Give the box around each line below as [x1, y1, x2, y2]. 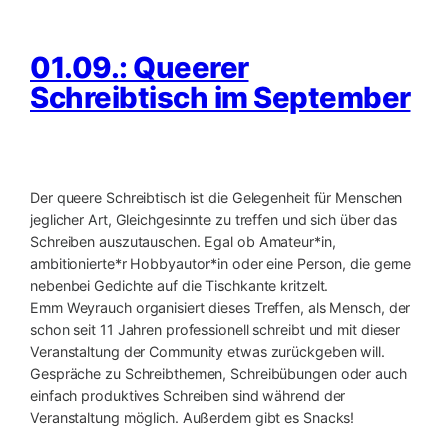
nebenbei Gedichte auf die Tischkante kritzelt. [30, 277, 329, 295]
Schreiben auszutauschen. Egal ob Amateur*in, [30, 233, 336, 251]
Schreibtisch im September [30, 79, 411, 115]
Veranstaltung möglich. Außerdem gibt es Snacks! [30, 409, 355, 427]
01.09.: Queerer [30, 49, 249, 85]
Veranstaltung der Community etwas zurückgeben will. [30, 343, 385, 361]
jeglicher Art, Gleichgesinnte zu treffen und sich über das [30, 211, 398, 229]
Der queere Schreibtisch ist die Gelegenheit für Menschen [30, 189, 403, 207]
